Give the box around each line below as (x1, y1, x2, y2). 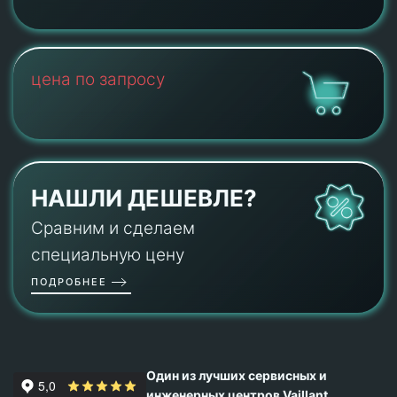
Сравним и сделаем (31, 218, 195, 239)
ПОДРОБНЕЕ (31, 275, 107, 288)
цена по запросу (31, 68, 165, 90)
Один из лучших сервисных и (146, 368, 327, 384)
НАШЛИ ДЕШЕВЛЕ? (31, 184, 257, 213)
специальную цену (31, 245, 184, 266)
